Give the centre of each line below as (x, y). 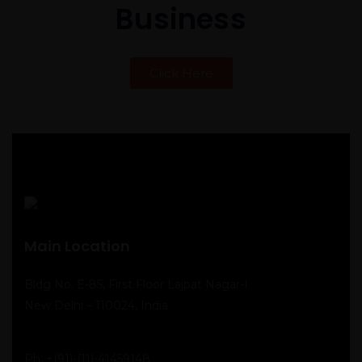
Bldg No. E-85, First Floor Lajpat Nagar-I (136, 284)
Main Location (77, 246)
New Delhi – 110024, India (96, 305)
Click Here (181, 73)
